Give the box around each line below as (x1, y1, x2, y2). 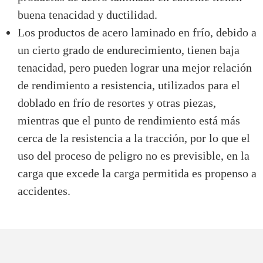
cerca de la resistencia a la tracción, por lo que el (18, 131, 250, 144)
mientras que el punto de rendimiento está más (18, 113, 240, 127)
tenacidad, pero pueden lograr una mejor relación (18, 60, 252, 74)
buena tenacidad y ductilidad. (18, 8, 157, 21)
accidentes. (18, 184, 70, 197)
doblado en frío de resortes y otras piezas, (18, 96, 216, 109)
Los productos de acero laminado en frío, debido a (18, 25, 257, 39)
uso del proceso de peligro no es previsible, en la (18, 149, 249, 162)
